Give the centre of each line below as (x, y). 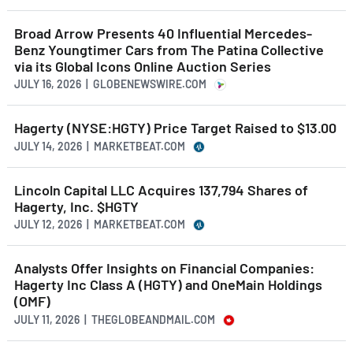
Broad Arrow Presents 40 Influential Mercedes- (163, 33)
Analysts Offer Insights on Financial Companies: (164, 268)
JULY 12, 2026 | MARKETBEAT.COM (100, 225)
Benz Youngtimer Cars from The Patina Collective (169, 49)
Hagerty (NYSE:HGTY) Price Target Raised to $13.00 (175, 128)
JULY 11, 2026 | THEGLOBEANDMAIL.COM (115, 319)
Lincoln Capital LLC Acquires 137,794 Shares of (161, 190)
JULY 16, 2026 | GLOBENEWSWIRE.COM (110, 84)
